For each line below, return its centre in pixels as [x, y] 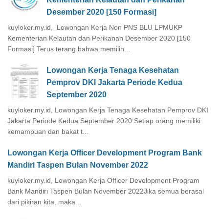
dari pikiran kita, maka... [44, 202]
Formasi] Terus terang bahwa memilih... [69, 49]
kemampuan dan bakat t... [48, 131]
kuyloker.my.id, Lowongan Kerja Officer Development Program [103, 180]
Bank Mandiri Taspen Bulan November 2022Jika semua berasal [106, 191]
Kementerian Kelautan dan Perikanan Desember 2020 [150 [99, 38]
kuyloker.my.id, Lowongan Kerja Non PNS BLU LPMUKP [95, 27]
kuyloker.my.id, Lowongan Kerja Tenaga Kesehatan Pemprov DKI [108, 110]
